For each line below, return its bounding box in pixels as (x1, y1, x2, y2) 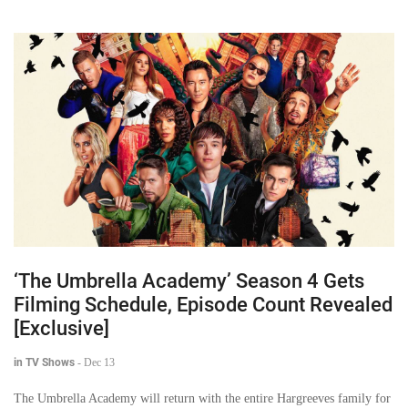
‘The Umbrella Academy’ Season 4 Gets (14, 270, 364, 293)
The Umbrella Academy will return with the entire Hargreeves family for (14, 392, 391, 406)
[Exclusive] (14, 317, 109, 341)
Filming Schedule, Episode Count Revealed (14, 293, 393, 317)
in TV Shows (14, 356, 75, 370)
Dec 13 (84, 356, 115, 370)
